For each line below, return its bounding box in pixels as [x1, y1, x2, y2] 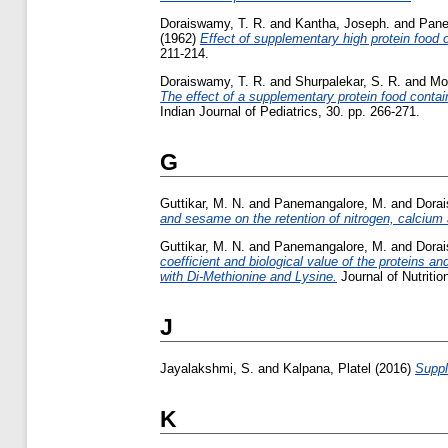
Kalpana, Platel [283, 360, 371, 376]
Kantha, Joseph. [295, 15, 390, 31]
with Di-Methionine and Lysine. [160, 268, 337, 284]
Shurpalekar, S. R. [295, 73, 401, 89]
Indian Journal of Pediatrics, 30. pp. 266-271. [160, 103, 420, 119]
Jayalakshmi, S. [160, 360, 254, 376]
